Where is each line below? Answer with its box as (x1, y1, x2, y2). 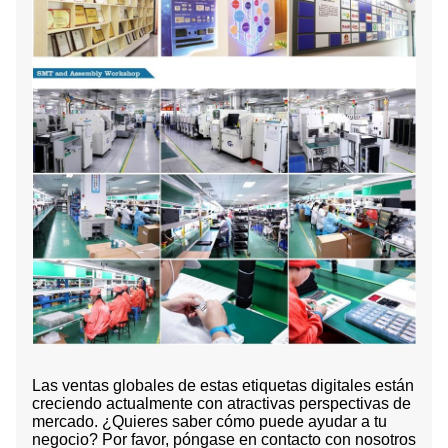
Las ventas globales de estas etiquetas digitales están (32, 377, 414, 395)
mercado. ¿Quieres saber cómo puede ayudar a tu (32, 413, 387, 431)
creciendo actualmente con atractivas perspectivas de (32, 395, 411, 413)
